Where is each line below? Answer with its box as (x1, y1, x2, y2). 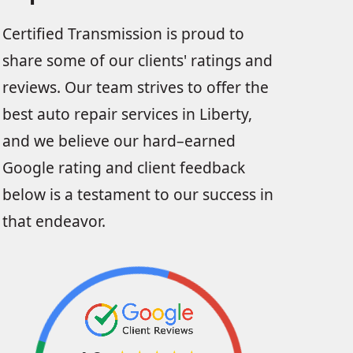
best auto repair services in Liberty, (2, 103, 252, 124)
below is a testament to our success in (2, 184, 273, 205)
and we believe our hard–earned (2, 130, 236, 151)
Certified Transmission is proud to (2, 23, 244, 44)
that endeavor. (2, 210, 106, 232)
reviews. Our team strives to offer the (2, 76, 269, 98)
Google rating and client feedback (2, 157, 245, 178)
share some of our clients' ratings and (2, 50, 273, 71)
